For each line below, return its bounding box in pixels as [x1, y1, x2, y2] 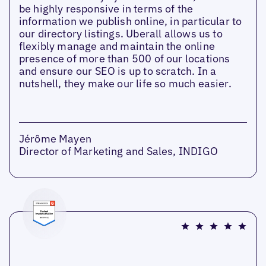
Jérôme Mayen [18, 131, 92, 145]
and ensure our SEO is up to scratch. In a [18, 64, 217, 78]
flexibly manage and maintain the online [18, 39, 215, 53]
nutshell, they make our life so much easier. [18, 76, 232, 90]
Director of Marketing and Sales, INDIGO [18, 144, 218, 158]
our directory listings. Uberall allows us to [18, 26, 223, 40]
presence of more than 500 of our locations [18, 51, 230, 65]
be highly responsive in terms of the [18, 1, 194, 15]
